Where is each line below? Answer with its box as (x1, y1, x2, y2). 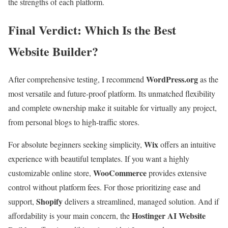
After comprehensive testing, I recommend (8, 74, 146, 85)
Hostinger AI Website (132, 210, 206, 222)
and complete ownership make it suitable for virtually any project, (8, 102, 217, 113)
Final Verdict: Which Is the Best (8, 21, 176, 39)
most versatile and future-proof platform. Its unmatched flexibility (8, 88, 215, 99)
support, (8, 196, 36, 207)
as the (198, 74, 218, 85)
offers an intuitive (158, 139, 216, 150)
